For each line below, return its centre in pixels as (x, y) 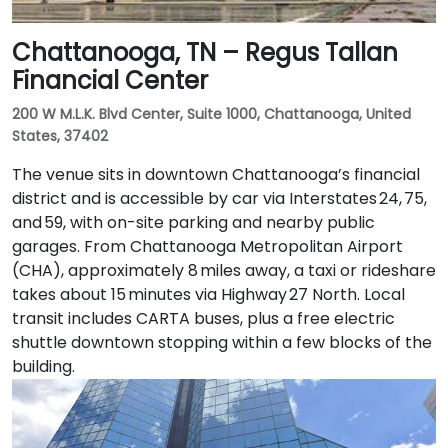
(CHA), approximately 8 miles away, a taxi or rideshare (224, 270)
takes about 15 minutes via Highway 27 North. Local (208, 294)
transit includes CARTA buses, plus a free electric (203, 318)
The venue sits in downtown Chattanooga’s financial (216, 174)
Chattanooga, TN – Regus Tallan (205, 52)
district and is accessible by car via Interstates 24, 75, (219, 198)
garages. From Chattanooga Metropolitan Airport (207, 246)
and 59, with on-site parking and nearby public (193, 222)
